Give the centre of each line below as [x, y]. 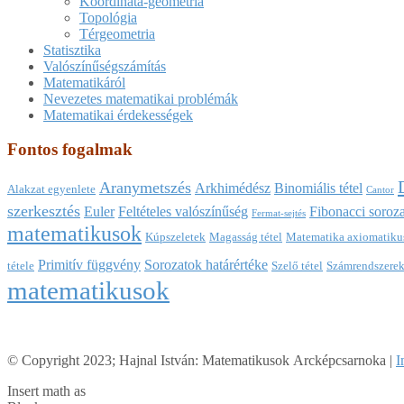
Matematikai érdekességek [118, 115]
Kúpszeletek [175, 237]
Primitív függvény [89, 265]
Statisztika [72, 50]
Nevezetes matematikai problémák [141, 98]
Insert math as [46, 391]
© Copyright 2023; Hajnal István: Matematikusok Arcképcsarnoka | [202, 361]
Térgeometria [117, 33]
